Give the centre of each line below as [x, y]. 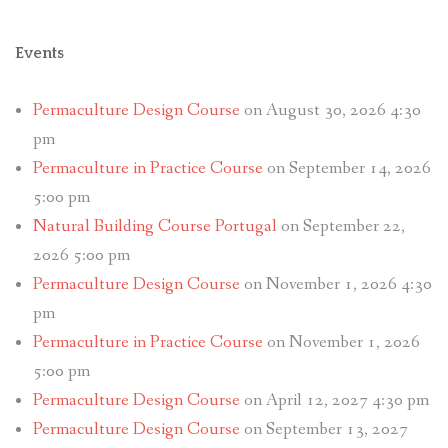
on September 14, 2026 [346, 169]
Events [39, 53]
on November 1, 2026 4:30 [335, 285]
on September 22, [340, 227]
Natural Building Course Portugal [154, 227]
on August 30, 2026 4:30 [330, 111]
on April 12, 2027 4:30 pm [334, 401]
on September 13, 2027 [323, 430]
